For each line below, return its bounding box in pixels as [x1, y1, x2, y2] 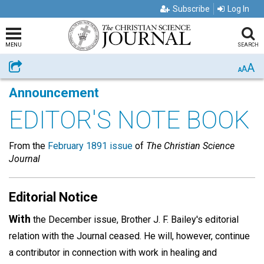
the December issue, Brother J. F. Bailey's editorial [31, 214, 239, 225]
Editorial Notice [9, 190, 98, 204]
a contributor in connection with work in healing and [9, 247, 217, 258]
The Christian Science [146, 140, 235, 151]
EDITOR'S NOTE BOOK [9, 105, 250, 134]
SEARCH [237, 42, 259, 48]
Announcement [9, 85, 99, 100]
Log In [227, 4, 249, 14]
